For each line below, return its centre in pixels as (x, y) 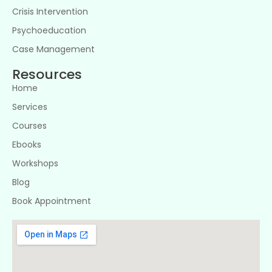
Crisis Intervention (50, 12)
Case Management (53, 49)
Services (30, 107)
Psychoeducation (49, 30)
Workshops (35, 163)
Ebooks (27, 144)
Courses (29, 126)
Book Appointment (52, 201)
